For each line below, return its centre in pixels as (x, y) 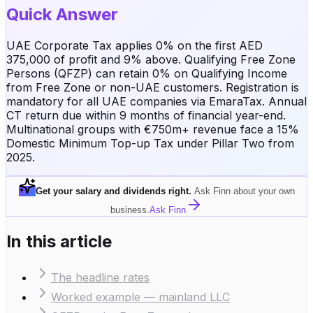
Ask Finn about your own (244, 191)
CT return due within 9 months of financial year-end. (146, 115)
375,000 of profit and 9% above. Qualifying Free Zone (151, 59)
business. (130, 210)
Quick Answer (62, 14)
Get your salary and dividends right (112, 191)
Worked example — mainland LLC (140, 297)
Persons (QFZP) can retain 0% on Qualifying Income (147, 73)
